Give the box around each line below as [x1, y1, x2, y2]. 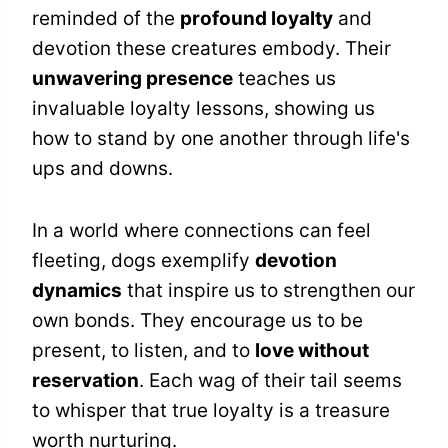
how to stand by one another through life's [32, 127, 410, 151]
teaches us [233, 67, 336, 91]
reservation [32, 369, 139, 393]
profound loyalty [180, 7, 333, 31]
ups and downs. [32, 157, 173, 181]
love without [255, 339, 369, 363]
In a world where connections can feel [32, 219, 371, 243]
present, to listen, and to [32, 339, 255, 363]
